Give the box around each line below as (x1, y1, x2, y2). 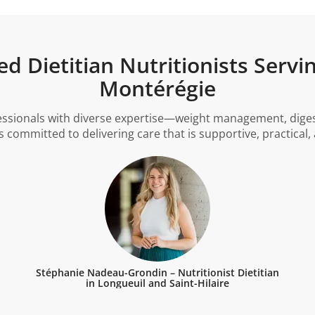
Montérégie (99, 73, 216, 103)
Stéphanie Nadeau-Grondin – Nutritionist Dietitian (36, 266, 279, 280)
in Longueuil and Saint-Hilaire (86, 276, 229, 290)
